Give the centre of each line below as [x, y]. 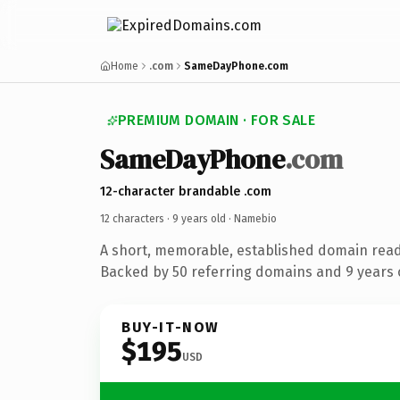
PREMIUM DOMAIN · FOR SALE [217, 120]
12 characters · [136, 218]
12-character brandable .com [186, 191]
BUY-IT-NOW [171, 327]
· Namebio [251, 218]
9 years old [199, 218]
